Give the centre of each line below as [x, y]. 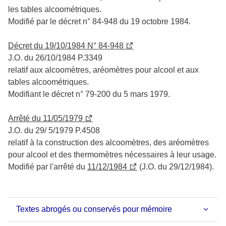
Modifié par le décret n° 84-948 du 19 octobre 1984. [99, 21]
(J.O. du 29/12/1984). [176, 166]
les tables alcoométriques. [55, 9]
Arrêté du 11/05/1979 [45, 118]
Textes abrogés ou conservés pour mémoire [94, 209]
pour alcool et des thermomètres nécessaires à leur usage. [112, 154]
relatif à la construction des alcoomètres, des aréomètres [108, 142]
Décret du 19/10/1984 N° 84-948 [66, 45]
